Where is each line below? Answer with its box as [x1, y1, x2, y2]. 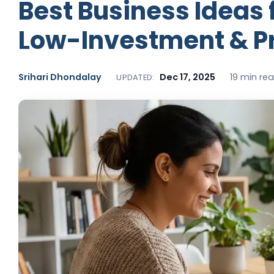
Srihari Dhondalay [18, 70, 102, 83]
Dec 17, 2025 [159, 70, 215, 83]
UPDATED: [116, 72, 155, 83]
